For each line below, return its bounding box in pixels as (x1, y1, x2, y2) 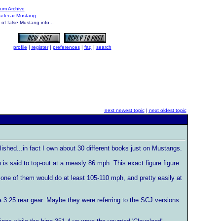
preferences (52, 44, 80, 50)
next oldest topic (148, 108, 186, 113)
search (96, 44, 111, 50)
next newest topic (104, 108, 145, 113)
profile (13, 44, 27, 50)
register (31, 44, 48, 50)
